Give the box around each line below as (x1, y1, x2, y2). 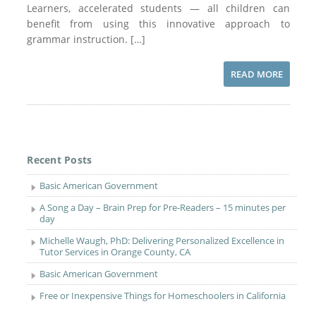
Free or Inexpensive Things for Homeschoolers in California (39, 289, 286, 302)
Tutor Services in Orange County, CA (39, 245, 191, 258)
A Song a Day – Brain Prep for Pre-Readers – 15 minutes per (39, 201, 286, 214)
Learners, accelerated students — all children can (27, 1, 290, 15)
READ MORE (230, 68, 283, 80)
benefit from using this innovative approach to (27, 17, 290, 30)
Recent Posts (27, 153, 92, 166)
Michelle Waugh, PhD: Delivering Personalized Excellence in (39, 234, 285, 247)
